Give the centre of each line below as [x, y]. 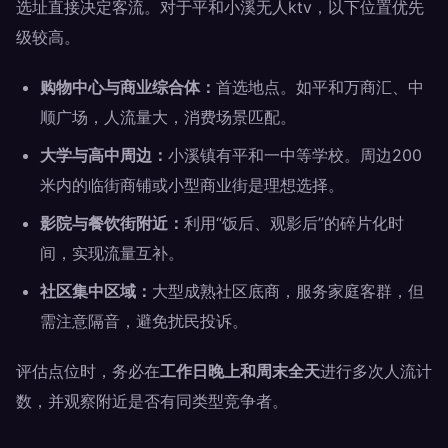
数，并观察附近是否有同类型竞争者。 [152, 401]
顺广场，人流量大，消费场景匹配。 [168, 117]
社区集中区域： [96, 291]
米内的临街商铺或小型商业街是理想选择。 [192, 185]
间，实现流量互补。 [112, 253]
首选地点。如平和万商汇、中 [320, 87]
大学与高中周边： [104, 155]
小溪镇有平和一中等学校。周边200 [295, 155]
